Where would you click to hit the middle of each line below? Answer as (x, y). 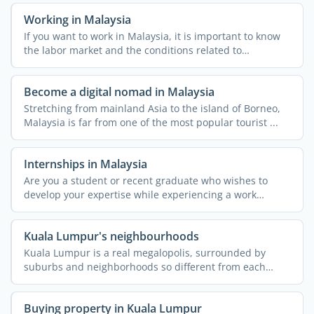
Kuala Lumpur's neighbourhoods (111, 237)
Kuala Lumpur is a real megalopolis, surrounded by (144, 253)
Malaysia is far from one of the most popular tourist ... (151, 123)
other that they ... (64, 281)
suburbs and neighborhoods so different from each (144, 267)
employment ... (59, 64)
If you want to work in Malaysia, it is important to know (152, 36)
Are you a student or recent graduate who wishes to (145, 181)
